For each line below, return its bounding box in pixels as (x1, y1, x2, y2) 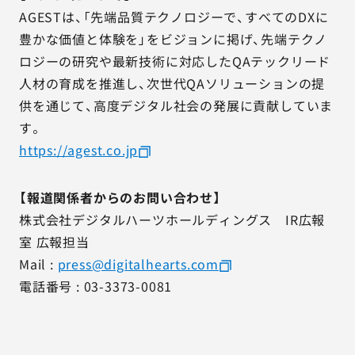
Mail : (19, 254, 58, 273)
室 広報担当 (19, 232, 90, 251)
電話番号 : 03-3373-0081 (19, 277, 173, 296)
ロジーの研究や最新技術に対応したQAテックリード (19, 52, 331, 71)
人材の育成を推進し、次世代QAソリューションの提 (19, 74, 326, 93)
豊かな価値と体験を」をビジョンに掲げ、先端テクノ (19, 29, 328, 48)
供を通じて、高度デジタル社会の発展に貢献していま (19, 96, 334, 115)
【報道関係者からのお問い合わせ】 (19, 188, 221, 207)
